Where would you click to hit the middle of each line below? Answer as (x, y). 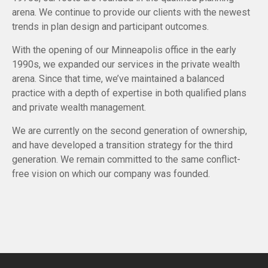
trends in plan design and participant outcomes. (110, 27)
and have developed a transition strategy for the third (122, 145)
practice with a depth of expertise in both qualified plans (129, 93)
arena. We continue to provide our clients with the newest (131, 13)
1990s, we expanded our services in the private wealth (126, 65)
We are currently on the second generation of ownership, (130, 131)
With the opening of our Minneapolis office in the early (124, 50)
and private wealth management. (79, 108)
